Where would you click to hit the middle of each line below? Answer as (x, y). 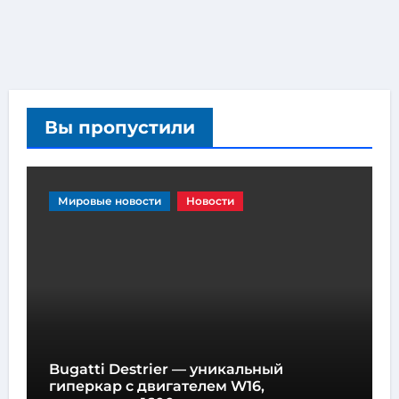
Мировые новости (109, 201)
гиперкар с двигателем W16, (156, 387)
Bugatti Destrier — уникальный (166, 370)
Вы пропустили (119, 128)
